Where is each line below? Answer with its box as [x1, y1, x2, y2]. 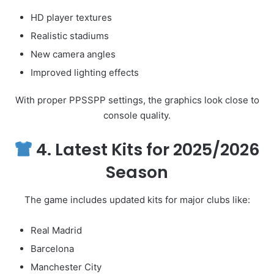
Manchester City [31, 261, 102, 273]
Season [106, 161, 168, 184]
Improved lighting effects [31, 67, 139, 79]
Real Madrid [31, 224, 82, 236]
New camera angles [31, 48, 116, 61]
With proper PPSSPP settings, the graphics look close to [15, 94, 259, 106]
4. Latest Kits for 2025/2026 [32, 138, 261, 161]
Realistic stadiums [31, 30, 109, 42]
